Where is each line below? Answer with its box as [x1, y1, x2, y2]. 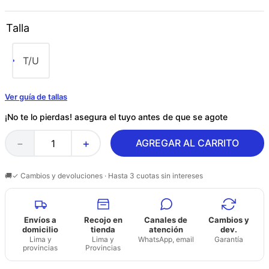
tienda [91, 225, 116, 234]
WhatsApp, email [138, 235, 194, 244]
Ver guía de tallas [5, 92, 67, 101]
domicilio [22, 225, 59, 234]
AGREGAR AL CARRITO [136, 136, 239, 149]
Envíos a [24, 215, 57, 225]
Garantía [214, 235, 243, 244]
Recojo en [83, 215, 122, 225]
